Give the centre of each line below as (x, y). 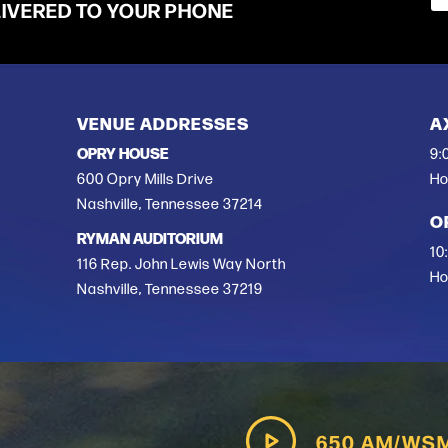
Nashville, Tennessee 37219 (170, 289)
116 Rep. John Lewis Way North (182, 264)
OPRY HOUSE (123, 152)
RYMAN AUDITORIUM (150, 237)
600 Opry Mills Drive (146, 179)
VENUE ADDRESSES (163, 123)
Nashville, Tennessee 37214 (170, 204)
